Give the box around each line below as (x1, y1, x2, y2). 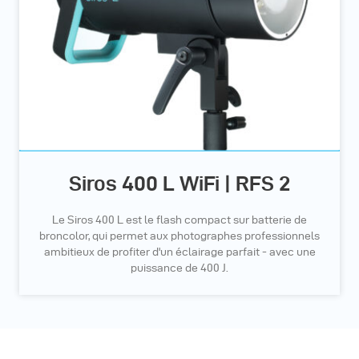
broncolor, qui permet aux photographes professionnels (39, 230, 320, 243)
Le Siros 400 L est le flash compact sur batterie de (52, 214, 307, 227)
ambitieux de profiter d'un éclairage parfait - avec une (43, 246, 316, 259)
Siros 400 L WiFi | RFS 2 (69, 172, 290, 196)
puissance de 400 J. (131, 262, 228, 275)
